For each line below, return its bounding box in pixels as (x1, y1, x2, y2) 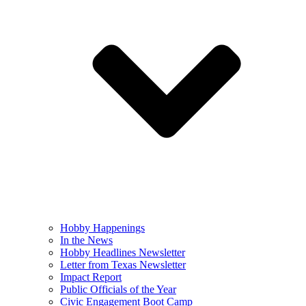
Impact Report (60, 271, 122, 283)
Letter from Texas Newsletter (60, 259, 186, 270)
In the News (60, 234, 113, 246)
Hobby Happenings (60, 222, 145, 234)
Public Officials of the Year (60, 283, 176, 295)
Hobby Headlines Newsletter (60, 247, 185, 258)
